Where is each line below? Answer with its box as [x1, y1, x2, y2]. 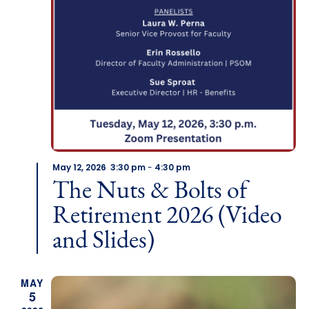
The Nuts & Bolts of [52, 179, 247, 204]
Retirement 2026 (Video [52, 203, 282, 229]
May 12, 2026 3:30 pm [52, 163, 146, 172]
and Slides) [52, 228, 154, 254]
